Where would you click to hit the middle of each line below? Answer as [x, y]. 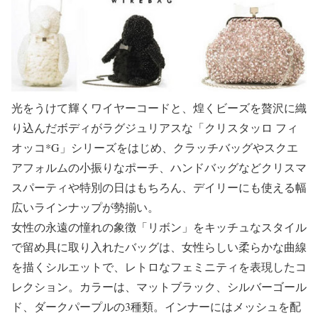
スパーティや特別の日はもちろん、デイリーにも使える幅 [159, 187]
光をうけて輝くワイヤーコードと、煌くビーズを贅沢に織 [159, 107]
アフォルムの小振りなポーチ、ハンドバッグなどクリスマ [159, 167]
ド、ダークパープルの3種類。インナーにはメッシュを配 [156, 306]
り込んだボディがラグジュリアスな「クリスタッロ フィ [155, 127]
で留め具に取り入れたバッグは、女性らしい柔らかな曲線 [159, 246]
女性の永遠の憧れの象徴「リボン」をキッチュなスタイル [159, 226]
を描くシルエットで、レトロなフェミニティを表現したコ [159, 266]
